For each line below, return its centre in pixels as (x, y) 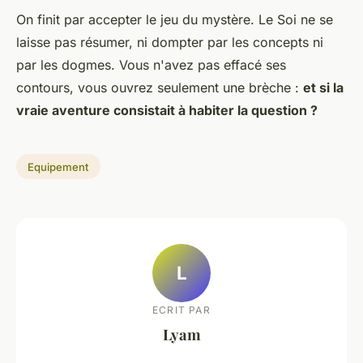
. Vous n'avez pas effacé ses (199, 64)
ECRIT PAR (181, 310)
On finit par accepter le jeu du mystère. (137, 19)
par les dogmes (64, 64)
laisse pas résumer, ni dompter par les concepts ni (170, 42)
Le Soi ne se (296, 19)
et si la (323, 87)
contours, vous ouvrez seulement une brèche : (160, 87)
